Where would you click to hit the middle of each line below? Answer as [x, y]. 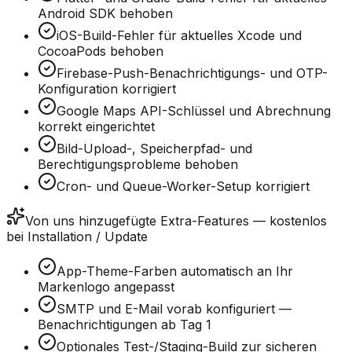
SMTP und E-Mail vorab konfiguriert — [174, 309]
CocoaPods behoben [101, 51]
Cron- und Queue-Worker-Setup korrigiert [183, 187]
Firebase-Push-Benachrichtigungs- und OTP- [192, 73]
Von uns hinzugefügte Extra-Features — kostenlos [176, 221]
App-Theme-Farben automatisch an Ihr [175, 271]
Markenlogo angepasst [106, 287]
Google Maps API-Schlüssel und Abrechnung [194, 111]
